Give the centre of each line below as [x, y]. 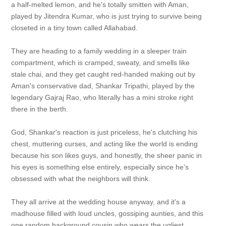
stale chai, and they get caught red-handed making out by [103, 74]
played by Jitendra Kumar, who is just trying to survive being [106, 16]
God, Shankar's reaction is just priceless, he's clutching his [104, 132]
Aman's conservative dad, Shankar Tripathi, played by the [103, 86]
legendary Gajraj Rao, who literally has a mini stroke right [102, 97]
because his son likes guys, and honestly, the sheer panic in [106, 155]
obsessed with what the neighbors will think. [80, 179]
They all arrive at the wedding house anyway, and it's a [98, 202]
